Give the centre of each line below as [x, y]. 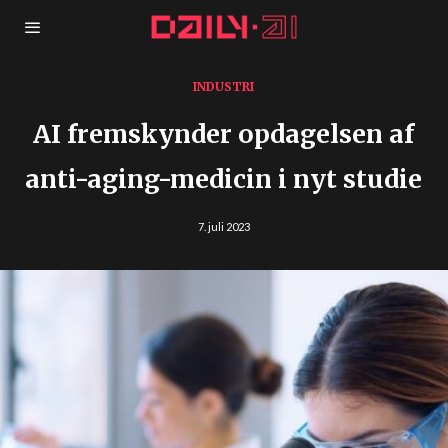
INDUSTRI [224, 86]
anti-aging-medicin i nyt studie [224, 179]
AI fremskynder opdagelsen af [224, 134]
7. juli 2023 [223, 226]
